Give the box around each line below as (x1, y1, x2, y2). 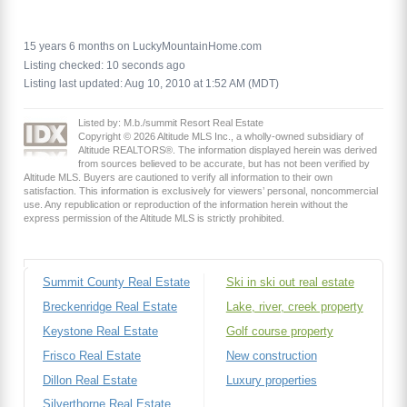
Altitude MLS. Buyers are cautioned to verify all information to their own (24, 171, 333, 183)
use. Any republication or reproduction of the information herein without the (24, 198, 348, 210)
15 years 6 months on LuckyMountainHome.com (24, 40, 262, 54)
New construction (225, 348, 317, 362)
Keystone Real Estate (43, 324, 158, 339)
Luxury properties (225, 372, 317, 387)
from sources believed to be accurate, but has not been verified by (78, 157, 370, 169)
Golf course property (225, 324, 333, 339)
